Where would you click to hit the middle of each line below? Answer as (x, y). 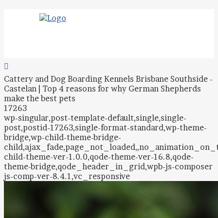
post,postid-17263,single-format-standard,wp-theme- (105, 127)
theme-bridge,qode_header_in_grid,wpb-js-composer (108, 166)
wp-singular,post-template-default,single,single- (95, 118)
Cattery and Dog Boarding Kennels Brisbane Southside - (108, 79)
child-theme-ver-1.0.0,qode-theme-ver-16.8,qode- (99, 157)
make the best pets (40, 98)
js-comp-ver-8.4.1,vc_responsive (67, 176)
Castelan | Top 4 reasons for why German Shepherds (102, 89)
